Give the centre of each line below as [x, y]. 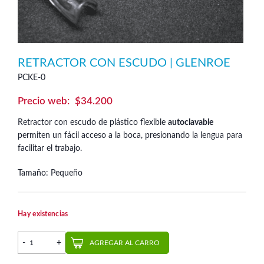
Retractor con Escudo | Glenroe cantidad [115, 237]
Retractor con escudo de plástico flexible [93, 123]
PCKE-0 [32, 78]
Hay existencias [43, 214]
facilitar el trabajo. [50, 148]
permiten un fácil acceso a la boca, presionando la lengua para [130, 136]
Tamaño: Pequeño [50, 173]
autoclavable [191, 123]
